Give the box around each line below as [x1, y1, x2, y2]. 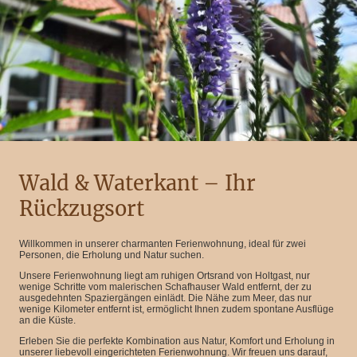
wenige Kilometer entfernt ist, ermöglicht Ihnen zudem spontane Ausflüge [19, 303, 334, 315]
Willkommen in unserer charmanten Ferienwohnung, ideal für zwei [19, 237, 306, 249]
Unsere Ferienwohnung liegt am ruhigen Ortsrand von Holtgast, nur [19, 269, 310, 281]
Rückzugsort [19, 195, 144, 222]
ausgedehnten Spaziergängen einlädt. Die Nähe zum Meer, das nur [19, 292, 312, 304]
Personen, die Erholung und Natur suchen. [19, 249, 206, 261]
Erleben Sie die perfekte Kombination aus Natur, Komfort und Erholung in [19, 335, 335, 347]
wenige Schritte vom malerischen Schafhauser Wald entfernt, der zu [19, 280, 312, 292]
